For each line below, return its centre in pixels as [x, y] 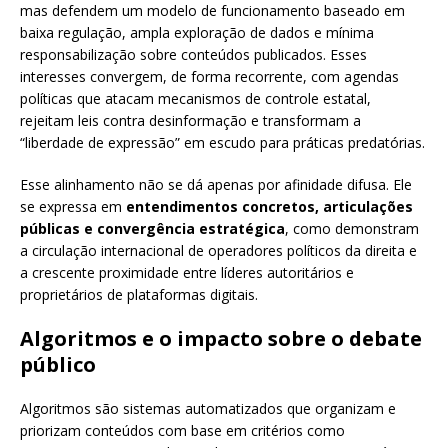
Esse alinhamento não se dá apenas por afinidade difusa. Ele [216, 185]
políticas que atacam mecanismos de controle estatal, [195, 99]
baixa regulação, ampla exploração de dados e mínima [197, 33]
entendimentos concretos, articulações [269, 207]
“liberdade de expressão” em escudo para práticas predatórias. [222, 143]
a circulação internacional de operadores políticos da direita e [218, 251]
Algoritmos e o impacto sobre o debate [221, 339]
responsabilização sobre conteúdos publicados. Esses [193, 55]
